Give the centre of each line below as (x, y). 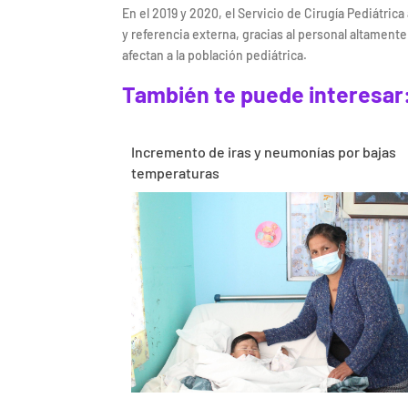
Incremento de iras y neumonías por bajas (264, 151)
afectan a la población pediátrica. (218, 55)
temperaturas (176, 172)
